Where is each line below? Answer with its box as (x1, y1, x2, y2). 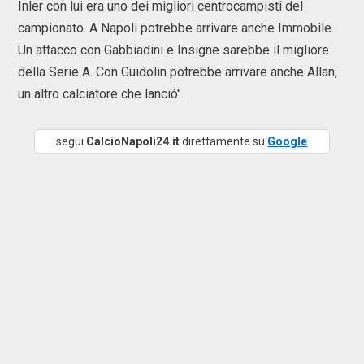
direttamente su (180, 135, 268, 148)
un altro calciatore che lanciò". (18, 86, 187, 102)
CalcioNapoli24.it (86, 135, 180, 148)
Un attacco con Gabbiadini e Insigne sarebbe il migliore (18, 42, 329, 58)
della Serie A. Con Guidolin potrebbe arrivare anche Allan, (18, 64, 337, 80)
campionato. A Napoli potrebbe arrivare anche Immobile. (18, 20, 334, 36)
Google (267, 135, 308, 148)
